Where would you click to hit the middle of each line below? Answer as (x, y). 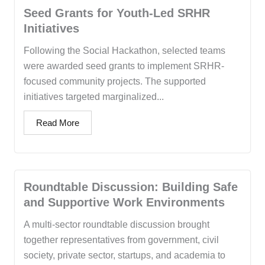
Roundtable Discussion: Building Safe (131, 187)
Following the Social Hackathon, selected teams (125, 51)
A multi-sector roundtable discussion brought (117, 225)
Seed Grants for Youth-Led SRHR (117, 13)
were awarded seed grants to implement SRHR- (124, 66)
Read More (58, 123)
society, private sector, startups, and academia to (125, 256)
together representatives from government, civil (121, 240)
